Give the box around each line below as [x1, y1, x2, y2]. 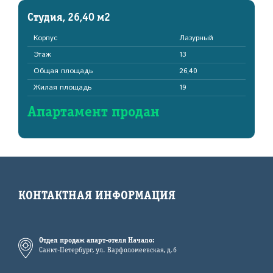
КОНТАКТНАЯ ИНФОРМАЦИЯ [18, 191, 175, 202]
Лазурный [179, 33, 213, 43]
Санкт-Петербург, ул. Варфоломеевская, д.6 [39, 247, 177, 253]
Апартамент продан [27, 106, 160, 119]
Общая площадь [34, 66, 93, 76]
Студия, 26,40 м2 [27, 13, 110, 23]
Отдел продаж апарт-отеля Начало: [39, 237, 155, 244]
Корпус [34, 33, 57, 43]
